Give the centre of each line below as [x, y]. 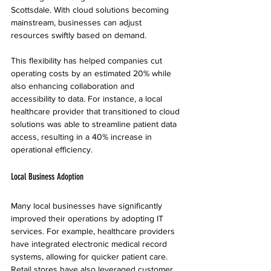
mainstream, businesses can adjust [77, 22]
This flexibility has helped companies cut [88, 60]
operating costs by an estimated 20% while [92, 73]
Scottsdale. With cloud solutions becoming [91, 9]
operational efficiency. [52, 149]
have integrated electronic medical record [90, 243]
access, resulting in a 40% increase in [83, 136]
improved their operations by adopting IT [88, 218]
